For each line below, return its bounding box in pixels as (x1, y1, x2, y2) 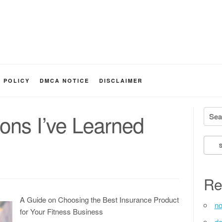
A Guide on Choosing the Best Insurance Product (20, 194, 179, 205)
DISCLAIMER (99, 77, 143, 84)
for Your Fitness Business (20, 206, 103, 217)
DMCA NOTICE (40, 77, 89, 84)
